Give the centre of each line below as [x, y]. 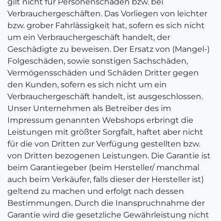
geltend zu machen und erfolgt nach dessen [96, 191]
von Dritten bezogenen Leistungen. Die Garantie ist [109, 156]
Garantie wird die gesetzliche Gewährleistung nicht [108, 215]
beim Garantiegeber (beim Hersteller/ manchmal [103, 167]
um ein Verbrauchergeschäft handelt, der [89, 37]
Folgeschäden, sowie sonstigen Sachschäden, [98, 61]
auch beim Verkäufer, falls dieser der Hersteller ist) [106, 179]
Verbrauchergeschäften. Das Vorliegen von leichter [107, 14]
